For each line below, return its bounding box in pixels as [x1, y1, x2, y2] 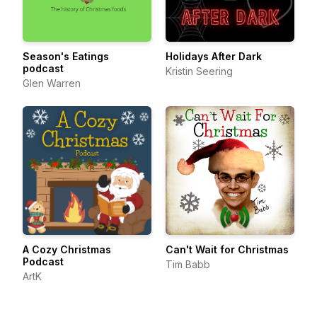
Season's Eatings [23, 50, 109, 62]
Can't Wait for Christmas [166, 243, 289, 255]
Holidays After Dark [166, 50, 262, 62]
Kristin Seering [166, 65, 233, 77]
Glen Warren [23, 77, 81, 89]
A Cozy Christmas [23, 243, 111, 255]
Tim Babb [166, 258, 210, 270]
